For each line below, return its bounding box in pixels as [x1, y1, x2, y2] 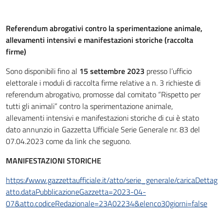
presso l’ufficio [145, 65, 192, 77]
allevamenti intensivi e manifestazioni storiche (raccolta [6, 34, 193, 46]
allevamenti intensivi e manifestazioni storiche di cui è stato [6, 112, 199, 124]
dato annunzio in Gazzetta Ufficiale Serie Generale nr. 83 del [6, 124, 200, 135]
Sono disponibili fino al [6, 65, 79, 77]
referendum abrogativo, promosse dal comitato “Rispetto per [6, 89, 200, 100]
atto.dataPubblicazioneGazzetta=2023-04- [6, 186, 146, 198]
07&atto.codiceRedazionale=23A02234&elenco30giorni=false [6, 198, 207, 209]
